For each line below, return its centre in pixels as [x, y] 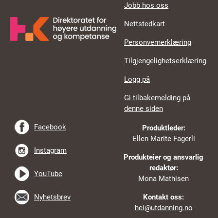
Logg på [137, 79]
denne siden [144, 108]
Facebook [50, 127]
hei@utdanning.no [163, 208]
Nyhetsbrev [52, 197]
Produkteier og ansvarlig [163, 157]
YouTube [48, 173]
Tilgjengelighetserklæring [165, 61]
